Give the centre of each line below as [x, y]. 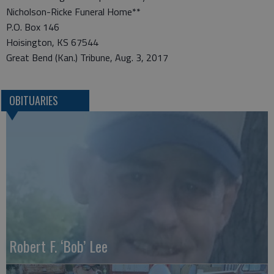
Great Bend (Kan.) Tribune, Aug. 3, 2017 [87, 57]
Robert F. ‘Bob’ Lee [58, 246]
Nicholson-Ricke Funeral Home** [73, 12]
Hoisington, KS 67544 [52, 42]
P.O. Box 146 [33, 27]
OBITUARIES [33, 101]
